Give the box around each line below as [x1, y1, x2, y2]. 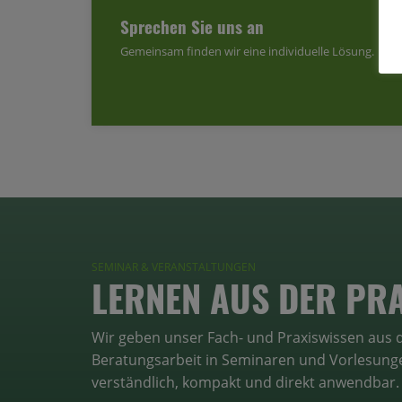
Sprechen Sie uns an [120, 13, 264, 39]
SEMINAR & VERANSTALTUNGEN [92, 258, 256, 275]
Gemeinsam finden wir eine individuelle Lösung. [120, 42, 374, 59]
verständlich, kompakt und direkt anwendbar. [92, 371, 399, 392]
